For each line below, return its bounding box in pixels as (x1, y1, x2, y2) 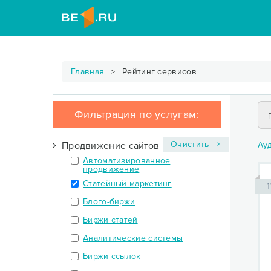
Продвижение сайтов (56, 140, 160, 152)
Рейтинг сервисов (119, 67, 197, 77)
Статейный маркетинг (83, 178, 172, 189)
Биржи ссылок (83, 251, 141, 261)
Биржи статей (83, 215, 138, 225)
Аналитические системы (83, 233, 183, 243)
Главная (71, 67, 105, 77)
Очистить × (171, 139, 221, 149)
